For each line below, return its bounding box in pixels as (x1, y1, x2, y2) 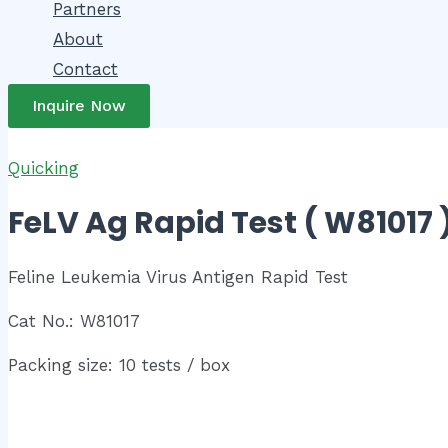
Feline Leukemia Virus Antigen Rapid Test (8, 267, 348, 288)
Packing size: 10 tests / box (8, 355, 230, 376)
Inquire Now (32, 96, 126, 116)
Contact (53, 59, 118, 80)
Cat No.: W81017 (8, 311, 140, 332)
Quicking (8, 158, 79, 179)
